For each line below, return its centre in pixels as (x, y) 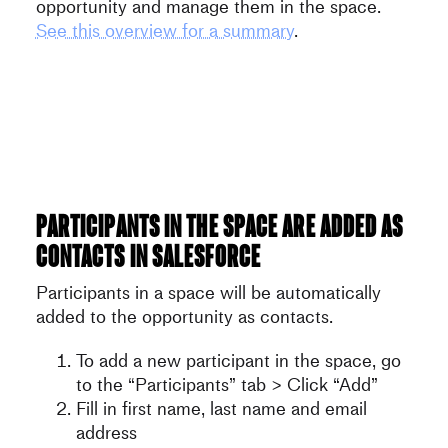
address (106, 432)
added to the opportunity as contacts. (184, 316)
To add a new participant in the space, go (238, 360)
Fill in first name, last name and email (221, 408)
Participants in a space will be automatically (208, 292)
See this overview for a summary (164, 31)
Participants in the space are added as (219, 225)
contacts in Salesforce (148, 255)
